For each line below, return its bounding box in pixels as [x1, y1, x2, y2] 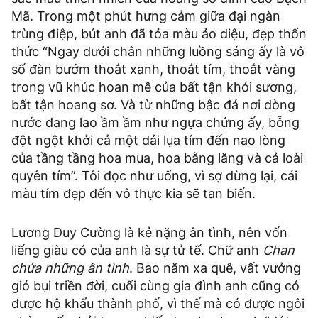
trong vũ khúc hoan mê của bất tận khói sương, [11, 79, 297, 95]
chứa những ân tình [11, 261, 129, 276]
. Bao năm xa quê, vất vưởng [129, 261, 301, 276]
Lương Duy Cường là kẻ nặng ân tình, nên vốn [11, 225, 287, 241]
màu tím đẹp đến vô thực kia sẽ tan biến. [11, 186, 256, 202]
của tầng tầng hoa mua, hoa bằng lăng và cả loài [11, 150, 303, 166]
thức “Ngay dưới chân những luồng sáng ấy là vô [11, 44, 305, 60]
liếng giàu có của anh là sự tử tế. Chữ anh [11, 243, 263, 258]
